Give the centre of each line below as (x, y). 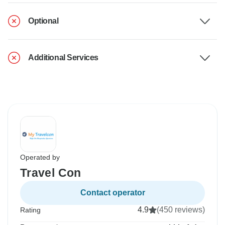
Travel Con (51, 173)
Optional (43, 21)
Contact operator (113, 193)
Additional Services (63, 58)
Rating (30, 210)
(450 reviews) (181, 210)
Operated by (40, 157)
